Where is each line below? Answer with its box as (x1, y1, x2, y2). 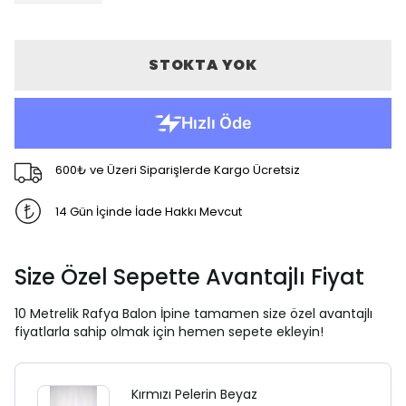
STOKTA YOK (148, 54, 257, 75)
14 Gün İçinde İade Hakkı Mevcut (54, 202, 242, 220)
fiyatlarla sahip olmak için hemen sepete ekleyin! (14, 323, 324, 341)
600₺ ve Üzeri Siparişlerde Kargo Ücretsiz (54, 160, 300, 179)
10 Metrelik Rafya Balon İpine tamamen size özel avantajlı (14, 304, 372, 323)
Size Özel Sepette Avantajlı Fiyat (14, 262, 364, 292)
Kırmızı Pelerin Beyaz (131, 385, 257, 403)
